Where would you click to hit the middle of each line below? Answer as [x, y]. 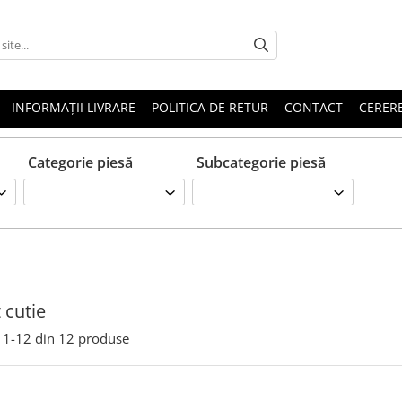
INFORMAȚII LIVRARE [74, 107]
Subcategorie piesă [261, 162]
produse [104, 338]
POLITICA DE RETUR [210, 107]
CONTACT [314, 107]
